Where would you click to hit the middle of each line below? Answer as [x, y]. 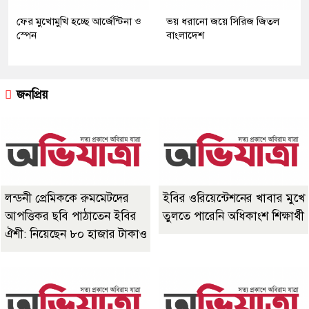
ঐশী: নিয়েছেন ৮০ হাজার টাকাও [76, 234]
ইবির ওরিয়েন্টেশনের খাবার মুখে [234, 198]
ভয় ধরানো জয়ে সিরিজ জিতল [223, 21]
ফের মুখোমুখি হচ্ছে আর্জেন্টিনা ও [79, 21]
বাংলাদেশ [185, 35]
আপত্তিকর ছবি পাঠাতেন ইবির [71, 216]
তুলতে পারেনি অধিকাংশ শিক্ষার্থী [233, 216]
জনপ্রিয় [31, 94]
